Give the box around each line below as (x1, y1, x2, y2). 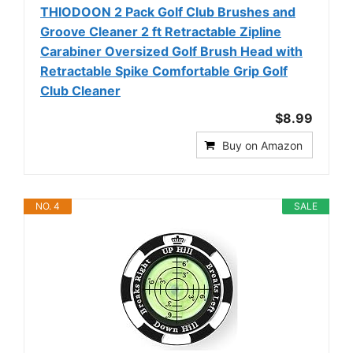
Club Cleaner (40, 82, 121, 98)
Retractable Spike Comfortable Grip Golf (40, 62, 288, 79)
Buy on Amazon (222, 138, 303, 152)
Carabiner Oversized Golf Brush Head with (40, 43, 303, 59)
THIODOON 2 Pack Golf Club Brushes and (40, 3, 295, 20)
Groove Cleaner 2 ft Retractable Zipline (40, 23, 281, 39)
